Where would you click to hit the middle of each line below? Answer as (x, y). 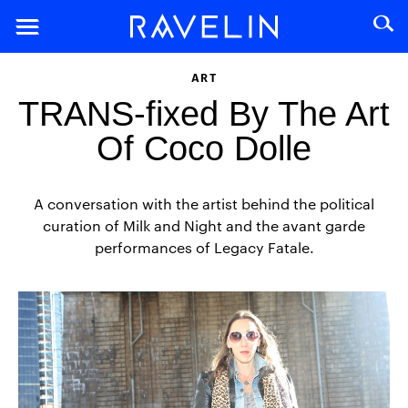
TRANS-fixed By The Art (204, 114)
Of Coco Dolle (204, 148)
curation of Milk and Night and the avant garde (204, 225)
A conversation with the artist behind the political (204, 204)
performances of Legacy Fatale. (204, 247)
